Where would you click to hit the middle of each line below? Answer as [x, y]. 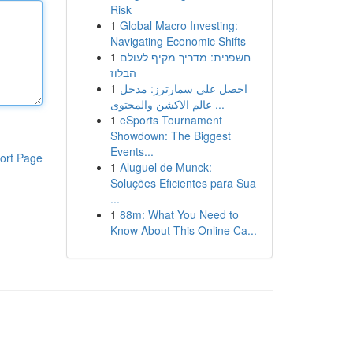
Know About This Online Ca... [183, 230]
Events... [132, 151]
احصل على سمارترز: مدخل [183, 88]
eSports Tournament [171, 120]
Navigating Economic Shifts [178, 41]
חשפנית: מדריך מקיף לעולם [185, 57]
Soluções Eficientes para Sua [183, 183]
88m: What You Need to [179, 214]
